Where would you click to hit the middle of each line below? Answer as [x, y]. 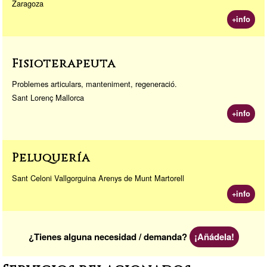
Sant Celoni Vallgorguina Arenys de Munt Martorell [98, 178]
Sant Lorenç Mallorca [48, 97]
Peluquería [51, 157]
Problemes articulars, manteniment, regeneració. [94, 83]
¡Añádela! [214, 236]
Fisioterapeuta [64, 63]
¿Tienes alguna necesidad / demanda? [109, 236]
